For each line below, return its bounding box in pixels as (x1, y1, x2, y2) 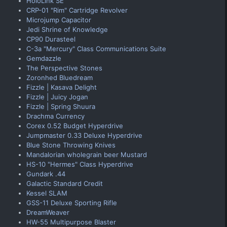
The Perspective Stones (26, 63, 102, 72)
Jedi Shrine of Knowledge (26, 25, 108, 33)
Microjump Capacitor (26, 15, 91, 24)
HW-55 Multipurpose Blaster (26, 217, 116, 226)
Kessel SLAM (26, 188, 67, 197)
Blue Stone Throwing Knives (26, 140, 116, 149)
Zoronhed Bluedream (26, 73, 93, 82)
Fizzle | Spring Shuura (26, 102, 95, 110)
